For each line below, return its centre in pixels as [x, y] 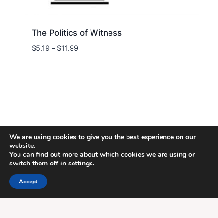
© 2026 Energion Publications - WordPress [109, 168]
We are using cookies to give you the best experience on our [102, 137]
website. [22, 146]
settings [81, 163]
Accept [28, 182]
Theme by [84, 181]
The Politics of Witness [76, 32]
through [91, 81]
